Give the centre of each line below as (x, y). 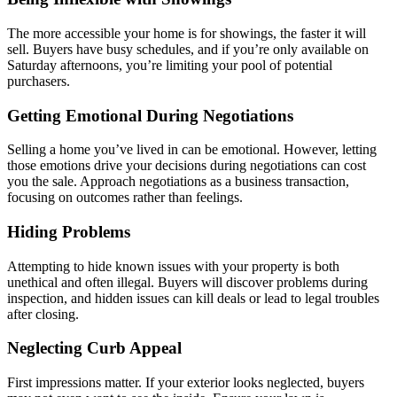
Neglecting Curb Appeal (94, 348)
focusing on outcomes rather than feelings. (125, 198)
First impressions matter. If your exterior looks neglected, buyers (186, 383)
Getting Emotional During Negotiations (150, 115)
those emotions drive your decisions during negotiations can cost (187, 166)
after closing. (43, 314)
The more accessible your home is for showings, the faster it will (187, 33)
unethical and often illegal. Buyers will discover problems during (187, 282)
